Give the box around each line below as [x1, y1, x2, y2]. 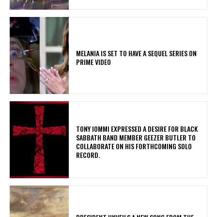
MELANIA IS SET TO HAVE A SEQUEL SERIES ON [76, 47, 197, 58]
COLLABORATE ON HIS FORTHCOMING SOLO [76, 140, 192, 151]
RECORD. [76, 149, 103, 160]
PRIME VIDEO [76, 56, 111, 67]
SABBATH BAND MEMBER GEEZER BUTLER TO [76, 132, 196, 142]
